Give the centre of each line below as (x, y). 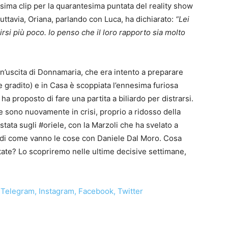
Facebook (96, 191)
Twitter (130, 191)
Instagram (56, 191)
